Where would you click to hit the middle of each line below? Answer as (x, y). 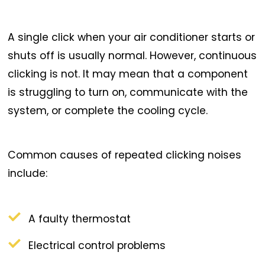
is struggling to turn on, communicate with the (128, 93)
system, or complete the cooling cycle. (108, 111)
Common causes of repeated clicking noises (125, 155)
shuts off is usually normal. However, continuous (132, 56)
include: (28, 173)
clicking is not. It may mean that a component (128, 74)
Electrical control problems (97, 246)
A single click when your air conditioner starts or (132, 38)
